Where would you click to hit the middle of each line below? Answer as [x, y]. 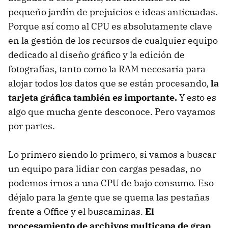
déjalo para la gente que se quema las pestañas [109, 197]
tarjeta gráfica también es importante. [93, 97]
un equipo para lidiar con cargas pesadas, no [105, 168]
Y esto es [197, 97]
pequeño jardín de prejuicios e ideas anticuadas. [113, 12]
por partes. [32, 126]
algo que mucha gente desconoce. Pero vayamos [112, 111]
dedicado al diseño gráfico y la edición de [96, 54]
